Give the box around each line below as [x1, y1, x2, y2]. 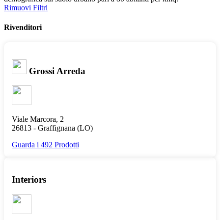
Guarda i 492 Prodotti [12, 140, 79, 149]
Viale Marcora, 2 [12, 115, 64, 124]
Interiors [12, 174, 46, 185]
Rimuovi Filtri [4, 3, 48, 12]
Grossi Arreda [27, 65, 85, 76]
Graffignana [38, 124, 75, 133]
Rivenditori [4, 23, 42, 31]
